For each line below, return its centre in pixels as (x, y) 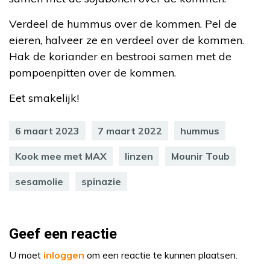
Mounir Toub (200, 156)
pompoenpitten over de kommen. (93, 72)
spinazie (101, 181)
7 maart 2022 (130, 130)
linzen (139, 156)
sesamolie (39, 181)
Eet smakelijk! (44, 98)
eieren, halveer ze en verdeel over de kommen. (127, 40)
